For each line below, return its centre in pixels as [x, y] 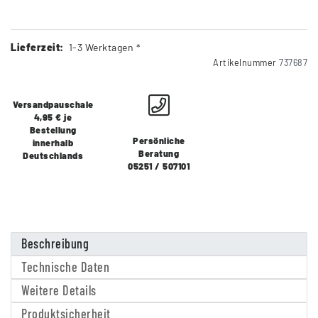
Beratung [159, 154]
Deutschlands [53, 156]
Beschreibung [55, 244]
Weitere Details [59, 291]
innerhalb [53, 143]
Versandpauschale [53, 105]
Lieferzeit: [37, 48]
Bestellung [53, 130]
